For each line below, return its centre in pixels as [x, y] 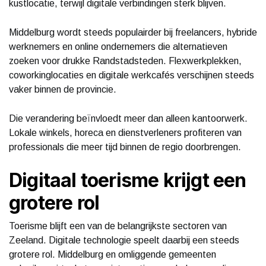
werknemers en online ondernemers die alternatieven [118, 46]
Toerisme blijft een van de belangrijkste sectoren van [118, 226]
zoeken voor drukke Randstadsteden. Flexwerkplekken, [125, 61]
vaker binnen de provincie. [63, 89]
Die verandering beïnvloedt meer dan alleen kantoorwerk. [128, 118]
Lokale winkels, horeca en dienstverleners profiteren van [125, 132]
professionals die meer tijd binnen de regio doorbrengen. [125, 147]
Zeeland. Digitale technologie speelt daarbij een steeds [124, 240]
